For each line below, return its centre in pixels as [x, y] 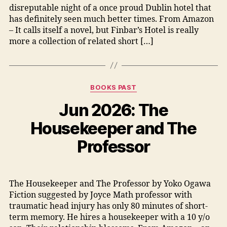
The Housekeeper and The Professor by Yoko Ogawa [110, 184]
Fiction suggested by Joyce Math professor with [100, 195]
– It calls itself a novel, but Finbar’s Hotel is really [104, 30]
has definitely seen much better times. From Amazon [111, 19]
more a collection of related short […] [81, 41]
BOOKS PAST [113, 88]
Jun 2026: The [113, 110]
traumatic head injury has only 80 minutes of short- [108, 206]
